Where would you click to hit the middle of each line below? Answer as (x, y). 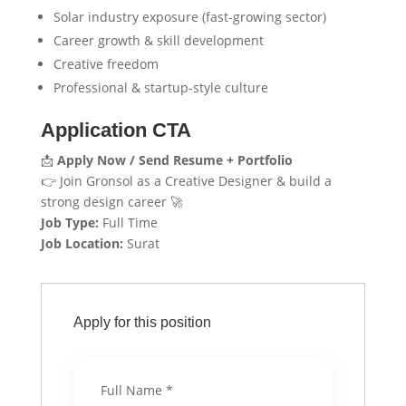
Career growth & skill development (158, 40)
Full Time (130, 222)
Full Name (133, 390)
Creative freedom (106, 64)
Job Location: (83, 243)
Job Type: (71, 222)
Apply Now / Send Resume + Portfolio (174, 160)
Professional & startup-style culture (160, 87)
